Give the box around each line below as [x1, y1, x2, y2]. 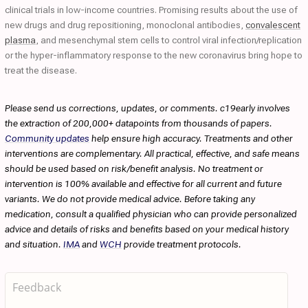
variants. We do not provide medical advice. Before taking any [5, 193, 255, 204]
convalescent [245, 19, 300, 30]
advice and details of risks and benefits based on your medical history [5, 223, 289, 234]
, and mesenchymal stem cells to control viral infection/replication [36, 34, 302, 45]
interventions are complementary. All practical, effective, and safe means [5, 148, 300, 159]
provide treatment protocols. [122, 239, 241, 250]
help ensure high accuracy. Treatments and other [89, 133, 293, 144]
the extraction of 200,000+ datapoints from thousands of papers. [5, 118, 272, 129]
